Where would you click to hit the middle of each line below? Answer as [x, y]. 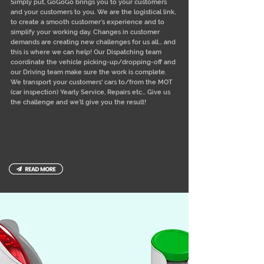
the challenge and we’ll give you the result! [78, 102]
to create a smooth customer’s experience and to [88, 22]
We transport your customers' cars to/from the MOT [92, 82]
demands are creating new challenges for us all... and [93, 42]
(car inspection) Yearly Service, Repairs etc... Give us [90, 92]
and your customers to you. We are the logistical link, [93, 12]
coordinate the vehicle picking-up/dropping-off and [93, 62]
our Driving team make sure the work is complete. [88, 72]
